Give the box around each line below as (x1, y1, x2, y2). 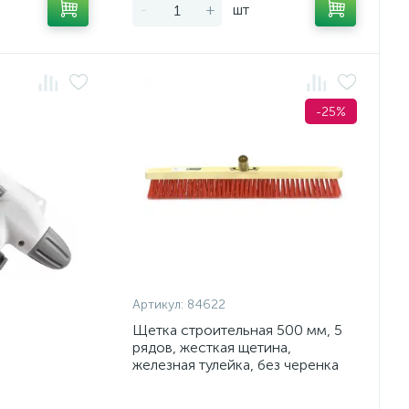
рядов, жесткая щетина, (132, 339, 292, 356)
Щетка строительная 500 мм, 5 (132, 321, 343, 339)
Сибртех (132, 373, 190, 391)
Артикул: (132, 297, 184, 312)
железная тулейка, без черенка (132, 356, 340, 373)
